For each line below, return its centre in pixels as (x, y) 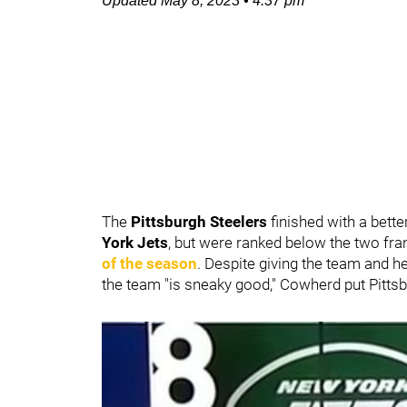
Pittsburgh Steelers (201, 222)
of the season (149, 263)
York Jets (135, 243)
